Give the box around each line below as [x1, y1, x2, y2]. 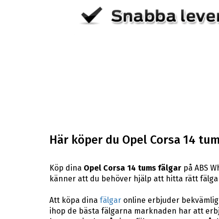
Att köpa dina [49, 195, 100, 205]
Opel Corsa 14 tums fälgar [83, 163, 181, 173]
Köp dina [49, 163, 84, 173]
